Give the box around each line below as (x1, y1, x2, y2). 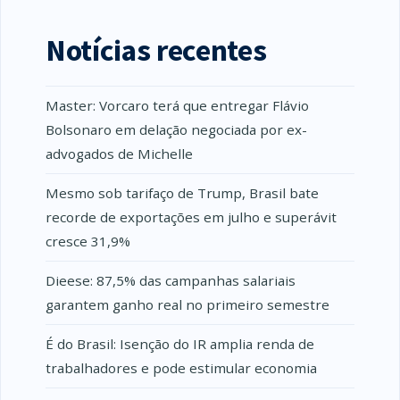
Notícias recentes (46, 30, 267, 69)
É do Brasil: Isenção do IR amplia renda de (46, 334, 314, 353)
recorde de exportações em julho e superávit (46, 207, 337, 226)
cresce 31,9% (46, 231, 130, 250)
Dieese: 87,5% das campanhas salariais (46, 271, 296, 289)
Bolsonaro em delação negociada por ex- (46, 120, 307, 138)
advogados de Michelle (46, 144, 193, 162)
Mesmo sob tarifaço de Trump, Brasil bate (46, 183, 319, 202)
